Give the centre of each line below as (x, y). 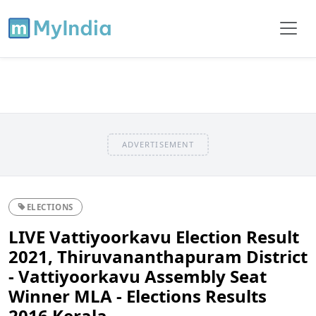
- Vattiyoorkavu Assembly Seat (138, 276)
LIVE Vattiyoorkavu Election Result (154, 236)
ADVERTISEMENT (158, 144)
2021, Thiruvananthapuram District (158, 256)
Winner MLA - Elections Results (138, 296)
